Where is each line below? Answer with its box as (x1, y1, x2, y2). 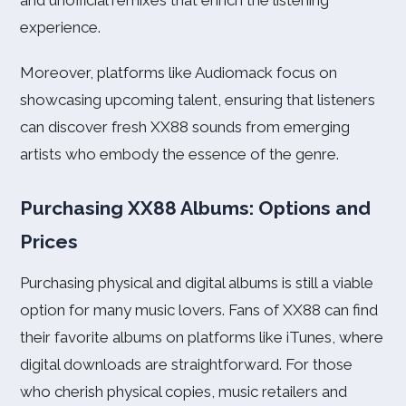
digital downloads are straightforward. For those (20, 355, 353, 373)
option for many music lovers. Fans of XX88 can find (20, 301, 378, 319)
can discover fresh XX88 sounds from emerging (20, 118, 350, 136)
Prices (20, 230, 78, 253)
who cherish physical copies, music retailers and (20, 382, 347, 401)
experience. (20, 18, 101, 36)
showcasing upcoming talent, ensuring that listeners (20, 91, 375, 109)
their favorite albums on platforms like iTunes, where (20, 328, 383, 346)
